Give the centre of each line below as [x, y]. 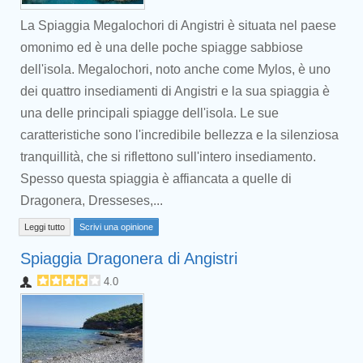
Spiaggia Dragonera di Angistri [129, 258]
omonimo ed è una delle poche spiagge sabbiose [162, 47]
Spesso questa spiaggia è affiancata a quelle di [156, 179]
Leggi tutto [45, 227]
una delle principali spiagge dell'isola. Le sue [149, 113]
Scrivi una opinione [116, 227]
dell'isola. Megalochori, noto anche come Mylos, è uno [175, 69]
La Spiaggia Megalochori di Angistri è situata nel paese [178, 26]
